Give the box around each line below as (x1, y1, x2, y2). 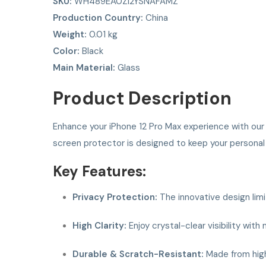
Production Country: (53, 12, 143, 24)
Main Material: (53, 62, 115, 74)
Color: (53, 45, 80, 58)
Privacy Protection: (72, 191, 157, 204)
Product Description (53, 87, 232, 110)
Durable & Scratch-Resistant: (72, 248, 204, 261)
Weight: (53, 28, 87, 41)
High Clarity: (72, 220, 126, 232)
